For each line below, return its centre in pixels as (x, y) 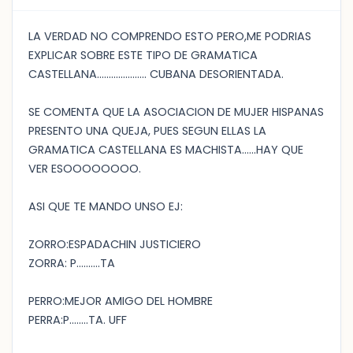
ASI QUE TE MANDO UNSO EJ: (106, 206)
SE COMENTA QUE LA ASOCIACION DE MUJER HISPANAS (176, 112)
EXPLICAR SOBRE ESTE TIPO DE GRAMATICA (143, 55)
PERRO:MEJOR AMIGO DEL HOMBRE (121, 301)
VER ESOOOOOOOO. (85, 169)
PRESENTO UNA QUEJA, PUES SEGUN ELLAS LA (147, 131)
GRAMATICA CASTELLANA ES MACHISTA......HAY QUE (166, 150)
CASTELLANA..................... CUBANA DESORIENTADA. (156, 74)
